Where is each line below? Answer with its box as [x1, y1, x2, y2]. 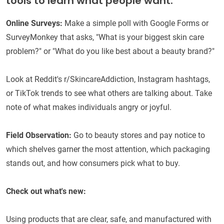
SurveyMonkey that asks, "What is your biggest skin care [6, 32, 204, 42]
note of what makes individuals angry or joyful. [6, 102, 171, 112]
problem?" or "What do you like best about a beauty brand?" [6, 46, 214, 56]
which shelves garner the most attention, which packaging [6, 144, 210, 154]
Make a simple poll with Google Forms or [62, 18, 208, 28]
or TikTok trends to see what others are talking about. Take [6, 88, 212, 98]
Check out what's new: [6, 186, 86, 196]
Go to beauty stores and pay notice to [73, 130, 205, 140]
